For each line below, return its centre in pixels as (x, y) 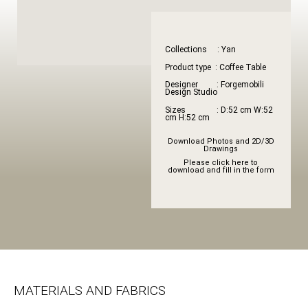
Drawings (221, 148)
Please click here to (221, 162)
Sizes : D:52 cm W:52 (219, 110)
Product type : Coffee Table (215, 67)
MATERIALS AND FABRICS (90, 290)
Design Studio (191, 92)
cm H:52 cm (187, 117)
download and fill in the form (221, 170)
